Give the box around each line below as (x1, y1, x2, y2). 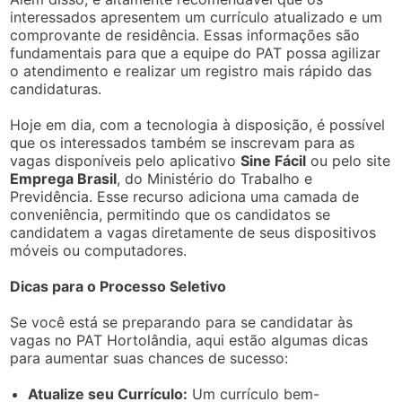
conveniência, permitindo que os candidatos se (10, 205, 331, 223)
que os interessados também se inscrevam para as (10, 133, 355, 152)
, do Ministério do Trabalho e (117, 169, 313, 188)
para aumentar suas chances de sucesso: (10, 348, 289, 367)
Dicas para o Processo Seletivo (10, 276, 227, 295)
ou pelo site (306, 151, 391, 170)
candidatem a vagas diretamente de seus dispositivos (10, 223, 377, 241)
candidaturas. (10, 79, 102, 98)
